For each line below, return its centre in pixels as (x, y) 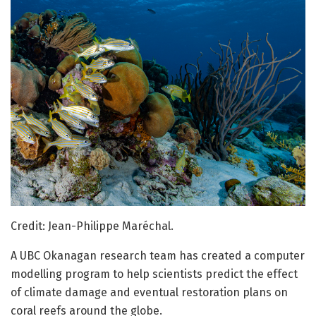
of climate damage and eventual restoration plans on (149, 293)
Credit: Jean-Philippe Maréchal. (92, 226)
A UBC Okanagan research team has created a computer (158, 256)
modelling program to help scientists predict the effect (154, 274)
